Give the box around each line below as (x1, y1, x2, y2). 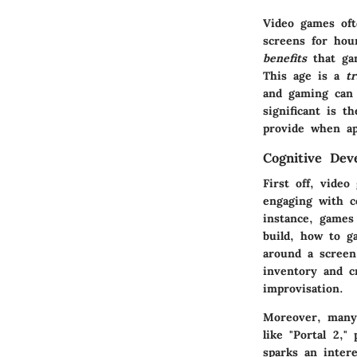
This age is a (263, 69, 346, 84)
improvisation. (263, 281, 343, 296)
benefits (263, 51, 307, 66)
